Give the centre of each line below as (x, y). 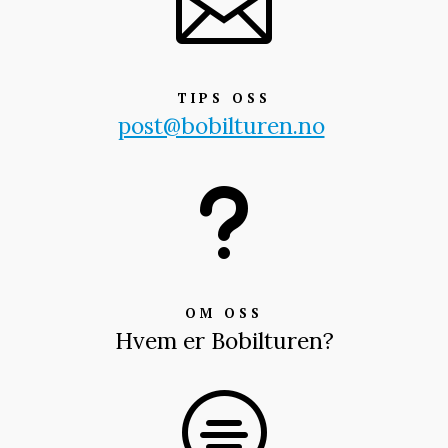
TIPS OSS (224, 97)
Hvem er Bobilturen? (224, 340)
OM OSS (224, 312)
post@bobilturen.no (221, 125)
